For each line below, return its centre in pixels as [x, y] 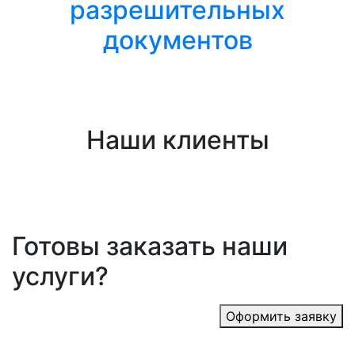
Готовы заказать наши [150, 246]
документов [177, 40]
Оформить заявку [281, 316]
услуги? [60, 276]
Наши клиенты [177, 140]
